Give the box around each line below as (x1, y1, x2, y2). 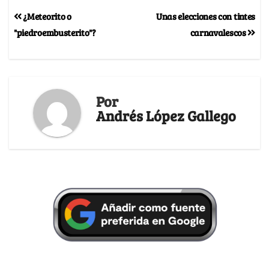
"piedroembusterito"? (14, 25, 96, 38)
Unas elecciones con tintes (156, 9, 255, 22)
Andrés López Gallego (96, 106, 236, 126)
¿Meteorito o (21, 9, 71, 22)
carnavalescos (190, 25, 248, 38)
